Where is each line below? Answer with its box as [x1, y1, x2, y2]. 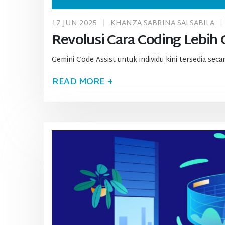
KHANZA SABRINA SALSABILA [110, 16, 214, 30]
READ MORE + [52, 74, 113, 91]
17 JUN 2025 [52, 16, 97, 30]
